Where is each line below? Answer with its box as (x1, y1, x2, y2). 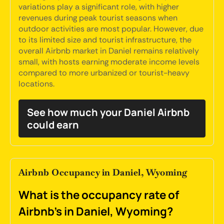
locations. (18, 78, 54, 89)
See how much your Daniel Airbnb (27, 105, 189, 119)
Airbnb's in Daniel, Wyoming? (18, 203, 173, 219)
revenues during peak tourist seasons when (18, 12, 177, 23)
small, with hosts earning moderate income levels (18, 56, 199, 67)
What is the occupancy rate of (18, 187, 179, 202)
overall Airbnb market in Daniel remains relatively (18, 45, 199, 56)
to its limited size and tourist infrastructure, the (18, 34, 191, 45)
